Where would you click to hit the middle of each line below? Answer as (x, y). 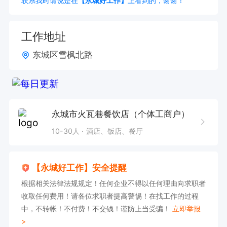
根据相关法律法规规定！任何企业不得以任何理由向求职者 (113, 183)
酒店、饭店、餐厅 (115, 131)
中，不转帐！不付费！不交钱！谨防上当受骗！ (97, 209)
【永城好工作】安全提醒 (80, 168)
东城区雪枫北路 (63, 54)
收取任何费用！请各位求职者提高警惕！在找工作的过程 (110, 196)
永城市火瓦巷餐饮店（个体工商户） (120, 114)
